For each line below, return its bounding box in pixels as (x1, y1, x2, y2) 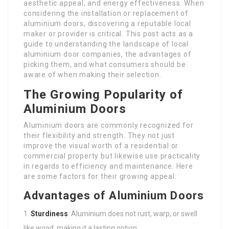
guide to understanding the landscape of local (24, 40, 189, 49)
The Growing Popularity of (24, 87, 184, 102)
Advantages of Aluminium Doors (24, 189, 204, 202)
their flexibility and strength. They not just (24, 131, 175, 140)
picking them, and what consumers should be (24, 60, 186, 69)
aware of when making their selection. (24, 71, 162, 79)
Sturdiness (31, 210, 68, 218)
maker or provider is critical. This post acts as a (24, 30, 193, 38)
